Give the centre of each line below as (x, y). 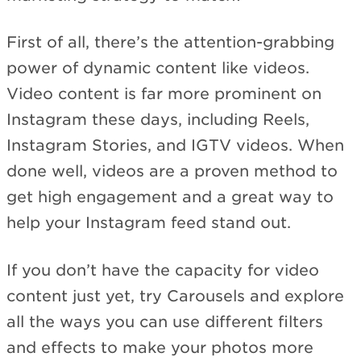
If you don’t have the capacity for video (163, 270)
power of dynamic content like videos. (158, 68)
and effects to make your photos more (160, 347)
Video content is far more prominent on (164, 94)
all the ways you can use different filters (165, 322)
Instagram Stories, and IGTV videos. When (175, 146)
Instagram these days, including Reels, (158, 120)
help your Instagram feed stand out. (149, 223)
